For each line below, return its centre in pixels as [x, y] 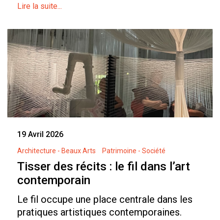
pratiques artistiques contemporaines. [99, 212]
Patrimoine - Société [134, 151]
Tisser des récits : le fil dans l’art [104, 167]
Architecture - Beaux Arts [56, 151]
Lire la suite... [40, 6]
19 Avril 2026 [40, 135]
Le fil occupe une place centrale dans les [105, 200]
